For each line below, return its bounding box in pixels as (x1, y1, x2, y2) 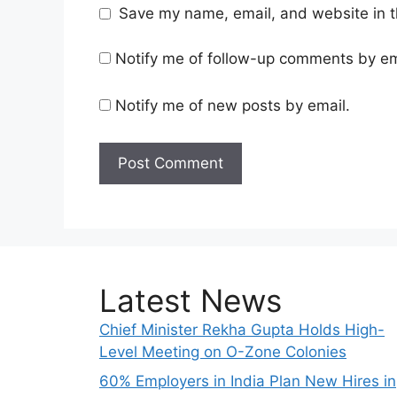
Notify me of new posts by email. (115, 97, 350, 115)
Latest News (99, 281, 282, 319)
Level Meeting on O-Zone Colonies (99, 342, 346, 361)
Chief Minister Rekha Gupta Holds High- (99, 320, 385, 339)
